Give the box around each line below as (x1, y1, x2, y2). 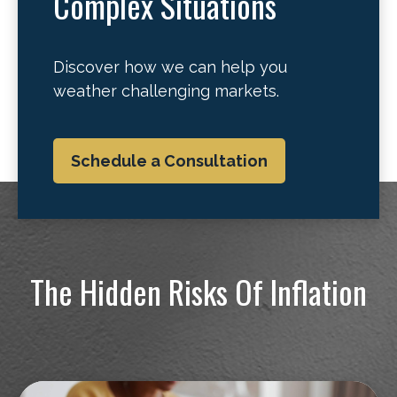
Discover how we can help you (53, 58, 287, 76)
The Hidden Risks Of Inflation (30, 268, 367, 315)
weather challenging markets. (53, 82, 279, 100)
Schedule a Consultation (71, 152, 268, 170)
